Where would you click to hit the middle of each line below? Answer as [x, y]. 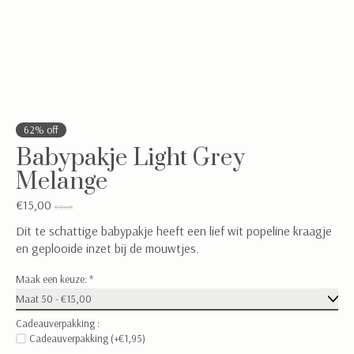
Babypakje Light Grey [130, 158]
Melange [62, 182]
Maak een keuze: [53, 279]
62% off [41, 130]
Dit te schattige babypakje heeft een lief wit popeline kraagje [174, 231]
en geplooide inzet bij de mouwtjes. [107, 249]
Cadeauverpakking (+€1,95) [87, 339]
